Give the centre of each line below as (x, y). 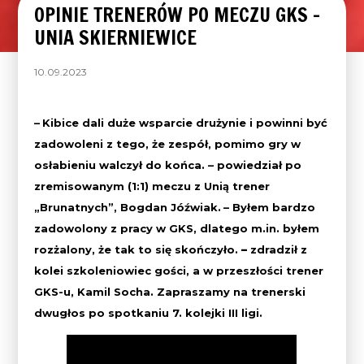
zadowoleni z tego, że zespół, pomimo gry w (168, 143)
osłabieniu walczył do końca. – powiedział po (168, 165)
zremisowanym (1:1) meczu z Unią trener (152, 186)
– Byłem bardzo (270, 207)
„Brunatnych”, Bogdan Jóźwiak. (128, 207)
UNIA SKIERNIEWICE (116, 37)
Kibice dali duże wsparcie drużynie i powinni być (185, 122)
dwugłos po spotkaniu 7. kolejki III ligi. (149, 312)
